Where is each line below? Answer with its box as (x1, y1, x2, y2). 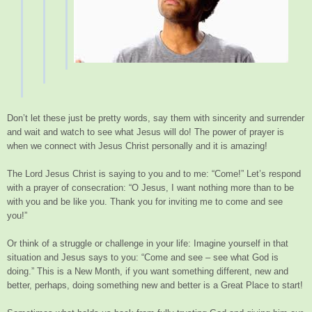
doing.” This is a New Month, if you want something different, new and (7, 266, 288, 277)
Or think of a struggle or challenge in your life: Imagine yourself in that (7, 238, 288, 249)
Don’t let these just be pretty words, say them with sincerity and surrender (7, 113, 304, 124)
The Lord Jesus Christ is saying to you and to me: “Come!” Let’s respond (7, 169, 301, 180)
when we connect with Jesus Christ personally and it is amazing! (7, 141, 267, 152)
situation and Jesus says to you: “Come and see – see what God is (7, 252, 279, 263)
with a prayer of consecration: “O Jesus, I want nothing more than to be (7, 182, 294, 194)
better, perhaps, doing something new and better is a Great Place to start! (7, 280, 303, 291)
